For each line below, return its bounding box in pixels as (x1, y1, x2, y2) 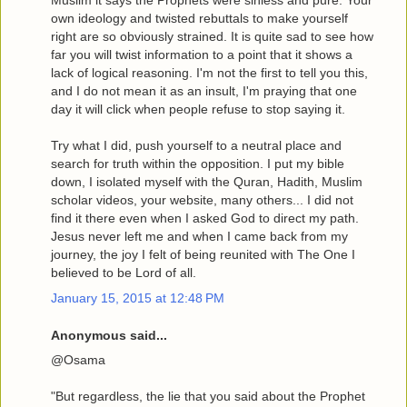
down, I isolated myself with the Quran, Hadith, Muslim (51, 174, 362, 190)
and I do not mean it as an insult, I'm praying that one (51, 84, 357, 99)
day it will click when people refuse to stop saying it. (51, 102, 345, 117)
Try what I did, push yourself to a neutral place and (51, 138, 342, 154)
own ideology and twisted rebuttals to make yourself (51, 11, 348, 26)
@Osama (51, 352, 105, 368)
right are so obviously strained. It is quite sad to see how (51, 29, 373, 45)
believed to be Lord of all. (51, 265, 196, 281)
